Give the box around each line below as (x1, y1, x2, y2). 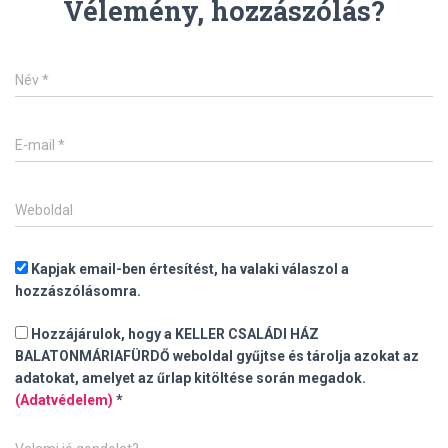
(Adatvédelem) (15, 392, 113, 409)
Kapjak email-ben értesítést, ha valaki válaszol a (28, 261, 349, 278)
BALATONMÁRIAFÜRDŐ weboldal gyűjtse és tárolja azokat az (15, 348, 419, 365)
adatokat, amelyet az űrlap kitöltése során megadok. (15, 370, 366, 387)
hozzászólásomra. (15, 283, 141, 300)
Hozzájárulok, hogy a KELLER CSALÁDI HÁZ (28, 326, 319, 343)
